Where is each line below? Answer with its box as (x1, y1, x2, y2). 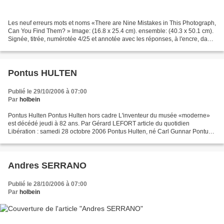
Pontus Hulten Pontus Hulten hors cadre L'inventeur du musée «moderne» (8, 112, 210, 119)
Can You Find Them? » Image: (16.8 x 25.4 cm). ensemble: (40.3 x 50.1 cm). (8, 27, 213, 35)
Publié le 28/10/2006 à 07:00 (8, 180, 87, 188)
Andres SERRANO (8, 160, 86, 171)
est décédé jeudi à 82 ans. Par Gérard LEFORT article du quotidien (8, 120, 189, 127)
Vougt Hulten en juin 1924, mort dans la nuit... (8, 136, 131, 143)
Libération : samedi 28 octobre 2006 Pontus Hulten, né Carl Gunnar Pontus (8, 128, 211, 135)
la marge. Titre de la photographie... (8, 43, 104, 51)
